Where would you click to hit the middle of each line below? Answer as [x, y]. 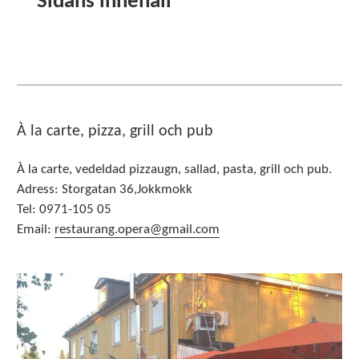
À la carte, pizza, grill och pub [115, 131]
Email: [36, 230]
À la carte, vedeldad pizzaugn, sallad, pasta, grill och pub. [174, 170]
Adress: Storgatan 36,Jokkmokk [105, 190]
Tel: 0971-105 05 [64, 210]
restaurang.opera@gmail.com [137, 230]
